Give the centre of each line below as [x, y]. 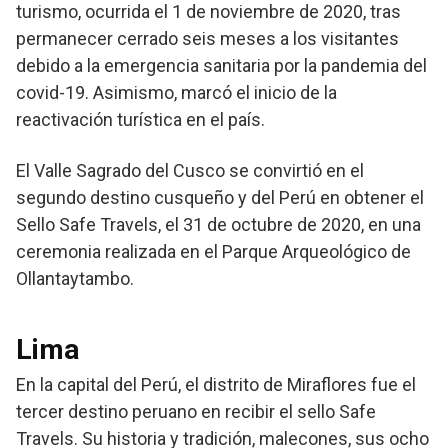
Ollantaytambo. [75, 279]
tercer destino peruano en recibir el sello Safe [196, 412]
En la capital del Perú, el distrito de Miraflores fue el [216, 385]
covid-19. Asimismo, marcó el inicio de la [176, 93]
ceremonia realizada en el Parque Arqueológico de [213, 252]
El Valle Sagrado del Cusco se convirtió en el [190, 171]
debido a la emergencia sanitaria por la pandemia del [221, 66]
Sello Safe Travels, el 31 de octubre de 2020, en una [218, 225]
